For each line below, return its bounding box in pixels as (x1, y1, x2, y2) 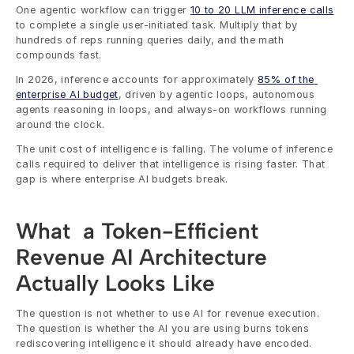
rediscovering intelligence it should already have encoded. (16, 337, 312, 349)
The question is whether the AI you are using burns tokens (16, 322, 309, 334)
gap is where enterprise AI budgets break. (16, 173, 228, 185)
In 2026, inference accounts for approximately (16, 73, 258, 85)
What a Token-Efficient (16, 217, 258, 244)
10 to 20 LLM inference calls (190, 4, 334, 16)
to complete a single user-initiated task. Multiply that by (16, 19, 298, 31)
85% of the (257, 73, 314, 85)
